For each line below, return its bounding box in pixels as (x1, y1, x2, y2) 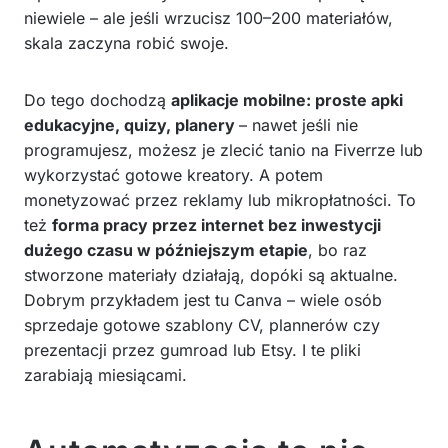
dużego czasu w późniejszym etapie (24, 239, 308, 260)
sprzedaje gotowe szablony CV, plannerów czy (24, 314, 380, 335)
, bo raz (308, 239, 367, 260)
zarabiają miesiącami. (24, 364, 187, 385)
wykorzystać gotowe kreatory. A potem (24, 164, 323, 185)
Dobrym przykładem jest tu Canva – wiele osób (24, 289, 382, 310)
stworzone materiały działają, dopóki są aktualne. (24, 264, 398, 285)
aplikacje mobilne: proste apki (171, 89, 403, 110)
